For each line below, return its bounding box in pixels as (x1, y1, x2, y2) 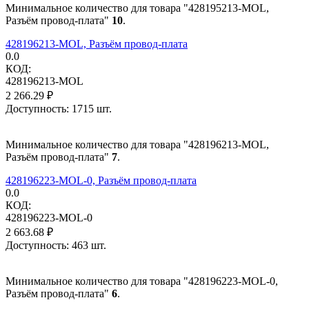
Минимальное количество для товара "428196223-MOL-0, (6, 275, 278, 287)
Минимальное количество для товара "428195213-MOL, (6, 1, 269, 14)
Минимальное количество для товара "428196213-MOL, (6, 138, 269, 150)
